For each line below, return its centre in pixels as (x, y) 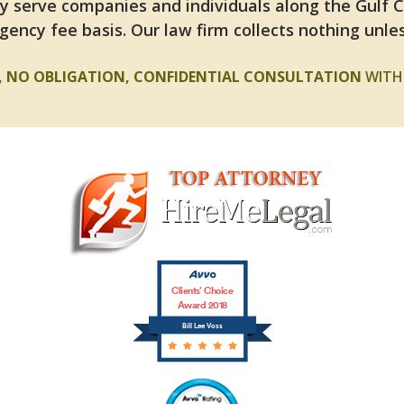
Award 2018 (202, 305)
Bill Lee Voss (202, 326)
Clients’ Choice (202, 290)
